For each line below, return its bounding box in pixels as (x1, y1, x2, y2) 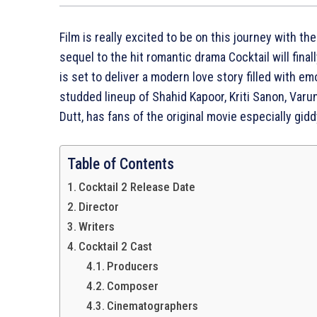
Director (79, 200, 120, 214)
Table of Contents (67, 155, 174, 173)
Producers (107, 259, 159, 273)
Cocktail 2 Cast (79, 239, 153, 253)
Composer (107, 279, 159, 293)
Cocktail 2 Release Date (79, 180, 196, 194)
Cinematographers (107, 299, 199, 313)
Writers (79, 219, 115, 234)
